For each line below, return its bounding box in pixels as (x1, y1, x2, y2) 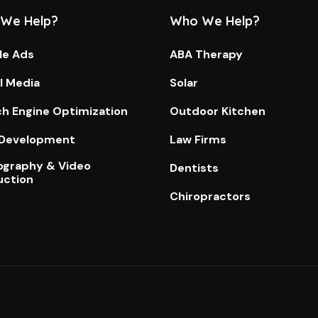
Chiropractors (170, 189, 251, 204)
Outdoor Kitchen (170, 104, 265, 119)
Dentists (170, 160, 219, 176)
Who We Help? (170, 13, 260, 29)
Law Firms (170, 132, 226, 148)
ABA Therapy (170, 47, 243, 62)
